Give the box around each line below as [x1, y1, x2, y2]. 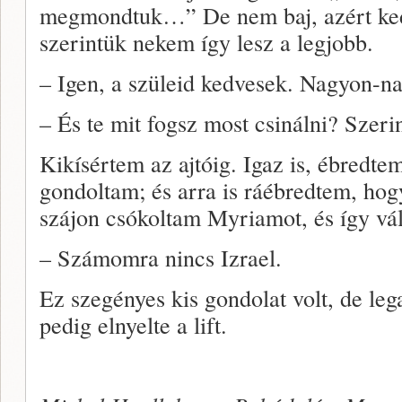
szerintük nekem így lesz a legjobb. [39, 26, 373, 57]
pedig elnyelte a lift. [39, 309, 227, 340]
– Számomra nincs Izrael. [39, 241, 282, 273]
